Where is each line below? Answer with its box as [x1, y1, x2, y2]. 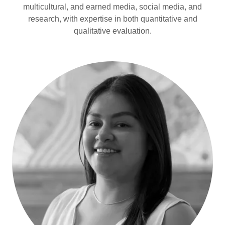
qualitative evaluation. [73, 27, 152, 35]
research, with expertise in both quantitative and [28, 15, 197, 23]
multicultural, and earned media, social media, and [23, 3, 202, 11]
